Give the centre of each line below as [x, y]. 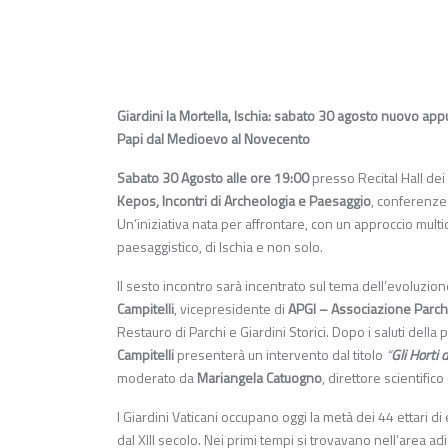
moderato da [157, 378]
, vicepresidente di [231, 309]
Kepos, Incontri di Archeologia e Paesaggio [244, 201]
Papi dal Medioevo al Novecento [213, 139]
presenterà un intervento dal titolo [278, 355]
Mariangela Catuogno [259, 378]
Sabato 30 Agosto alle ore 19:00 [213, 178]
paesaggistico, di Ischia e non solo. [220, 247]
